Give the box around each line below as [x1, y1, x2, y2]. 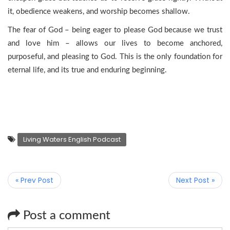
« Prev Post [15, 175, 53, 185]
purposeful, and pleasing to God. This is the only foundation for [8, 53, 222, 61]
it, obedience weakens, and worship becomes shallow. [8, 8, 190, 15]
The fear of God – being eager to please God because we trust [8, 26, 222, 34]
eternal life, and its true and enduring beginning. [8, 66, 167, 74]
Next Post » [176, 175, 215, 185]
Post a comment [20, 209, 110, 222]
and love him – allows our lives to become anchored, [8, 40, 222, 47]
